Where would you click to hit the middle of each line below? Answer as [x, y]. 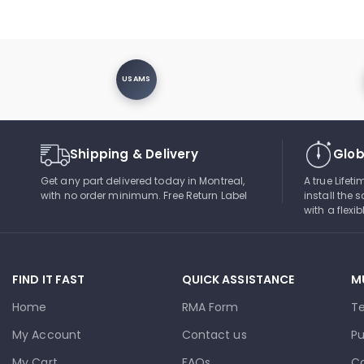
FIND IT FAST [49, 279]
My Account [47, 334]
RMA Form [210, 307]
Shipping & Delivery [134, 154]
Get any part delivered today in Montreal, [143, 180]
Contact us [214, 334]
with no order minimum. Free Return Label [144, 195]
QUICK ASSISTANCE [238, 279]
